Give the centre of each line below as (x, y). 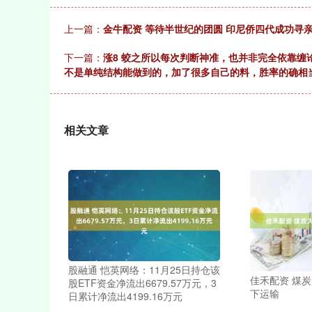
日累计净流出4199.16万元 (125, 296)
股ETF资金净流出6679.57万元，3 (142, 283)
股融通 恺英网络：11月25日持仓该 (144, 270)
